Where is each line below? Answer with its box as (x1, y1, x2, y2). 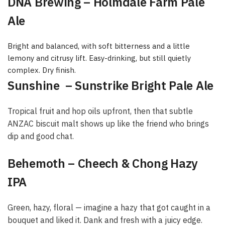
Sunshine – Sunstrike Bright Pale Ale (8, 77, 213, 93)
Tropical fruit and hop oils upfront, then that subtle (8, 106, 193, 117)
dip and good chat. (8, 131, 74, 142)
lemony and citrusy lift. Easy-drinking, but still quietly (8, 53, 191, 63)
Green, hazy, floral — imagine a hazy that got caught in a (8, 202, 210, 212)
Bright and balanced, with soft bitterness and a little (8, 41, 190, 51)
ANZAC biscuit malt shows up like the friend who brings (8, 119, 209, 129)
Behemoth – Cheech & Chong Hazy (8, 155, 198, 171)
